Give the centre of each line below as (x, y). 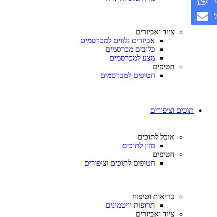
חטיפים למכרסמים (128, 75)
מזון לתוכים (139, 146)
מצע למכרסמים (132, 58)
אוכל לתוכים (156, 137)
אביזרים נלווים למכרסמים (118, 40)
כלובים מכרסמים (130, 49)
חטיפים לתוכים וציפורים (120, 163)
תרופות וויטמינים (130, 205)
